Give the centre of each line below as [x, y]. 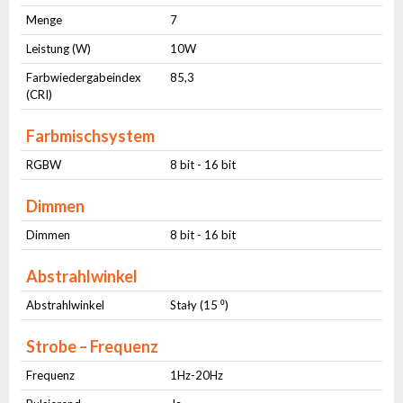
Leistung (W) [59, 49]
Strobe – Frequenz [93, 347]
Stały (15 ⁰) [200, 305]
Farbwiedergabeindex [84, 78]
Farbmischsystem [91, 136]
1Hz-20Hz [197, 376]
